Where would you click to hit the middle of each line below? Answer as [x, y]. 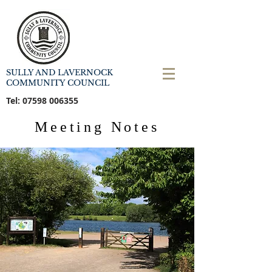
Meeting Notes [97, 127]
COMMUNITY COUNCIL [58, 83]
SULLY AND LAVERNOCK [59, 73]
